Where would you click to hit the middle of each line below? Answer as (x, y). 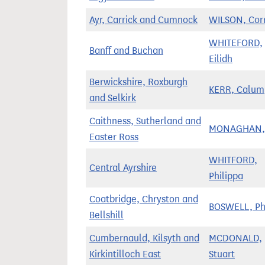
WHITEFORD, (236, 43)
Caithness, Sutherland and (145, 121)
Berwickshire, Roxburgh (138, 82)
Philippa (226, 176)
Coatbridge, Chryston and (144, 199)
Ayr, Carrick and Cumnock (143, 20)
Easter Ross (114, 137)
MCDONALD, (235, 238)
